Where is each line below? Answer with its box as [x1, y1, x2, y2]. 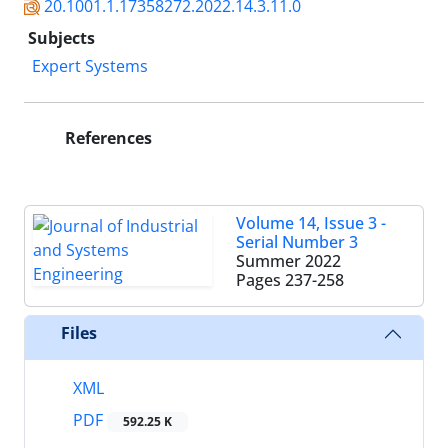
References [61, 126, 152, 149]
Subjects [28, 26, 95, 49]
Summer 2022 [236, 249, 341, 272]
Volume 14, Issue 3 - [236, 211, 386, 234]
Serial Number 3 [236, 230, 358, 253]
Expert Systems [32, 54, 148, 77]
